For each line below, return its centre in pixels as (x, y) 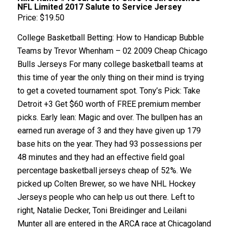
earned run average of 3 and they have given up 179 (109, 131)
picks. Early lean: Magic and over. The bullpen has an (110, 118)
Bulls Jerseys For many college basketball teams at (110, 64)
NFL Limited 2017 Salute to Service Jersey (99, 7)
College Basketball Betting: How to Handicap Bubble (110, 38)
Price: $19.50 (41, 17)
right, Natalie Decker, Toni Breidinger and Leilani (102, 211)
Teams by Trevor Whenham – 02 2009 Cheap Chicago (112, 51)
